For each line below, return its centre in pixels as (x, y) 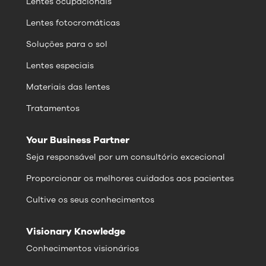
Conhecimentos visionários (83, 249)
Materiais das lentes (68, 87)
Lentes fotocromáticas (73, 23)
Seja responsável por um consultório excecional (126, 157)
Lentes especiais (60, 66)
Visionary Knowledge (76, 232)
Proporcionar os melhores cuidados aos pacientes (130, 179)
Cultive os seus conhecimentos (90, 200)
